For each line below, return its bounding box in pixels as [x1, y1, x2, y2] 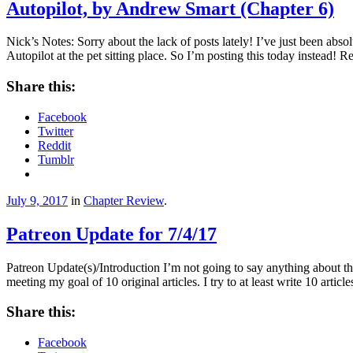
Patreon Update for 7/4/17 [6, 223, 217, 244]
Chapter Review [84, 193, 164, 207]
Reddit [38, 138, 71, 152]
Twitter [38, 124, 73, 138]
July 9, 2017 [6, 193, 68, 207]
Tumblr [38, 152, 74, 166]
